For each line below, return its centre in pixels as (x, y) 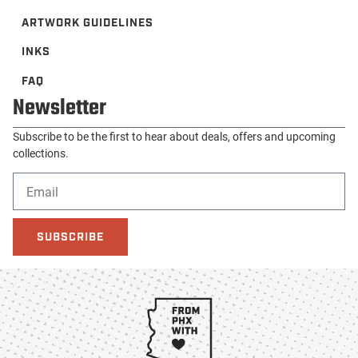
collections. (41, 153)
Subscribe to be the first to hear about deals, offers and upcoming (174, 136)
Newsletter (60, 108)
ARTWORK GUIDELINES (88, 23)
